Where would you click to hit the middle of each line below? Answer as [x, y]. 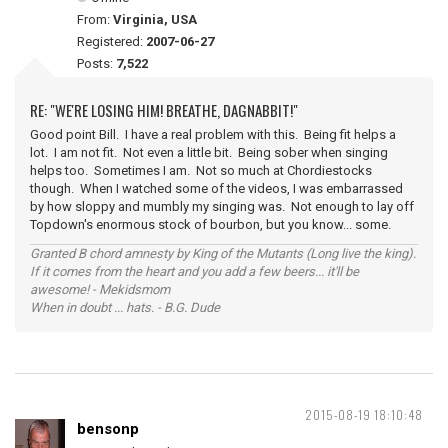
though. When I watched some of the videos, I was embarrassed [216, 188]
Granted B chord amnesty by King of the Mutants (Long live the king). [223, 253]
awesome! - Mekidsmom [100, 289]
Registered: [111, 41]
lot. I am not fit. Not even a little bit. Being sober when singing [209, 152]
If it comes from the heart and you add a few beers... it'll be [194, 271]
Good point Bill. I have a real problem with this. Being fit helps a [213, 134]
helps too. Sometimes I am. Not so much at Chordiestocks [201, 170]
